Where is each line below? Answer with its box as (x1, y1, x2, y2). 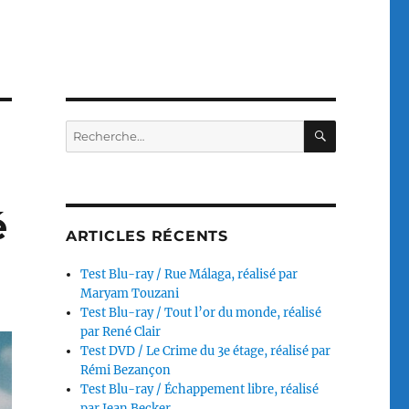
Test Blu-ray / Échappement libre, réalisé (80, 382, 320, 397)
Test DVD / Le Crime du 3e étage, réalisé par (80, 343, 331, 359)
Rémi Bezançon (80, 362, 172, 378)
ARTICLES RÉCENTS (65, 227, 228, 245)
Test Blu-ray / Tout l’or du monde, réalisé (80, 305, 322, 320)
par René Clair (80, 324, 162, 340)
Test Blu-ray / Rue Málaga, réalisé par (80, 267, 299, 282)
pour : (64, 141, 99, 156)
